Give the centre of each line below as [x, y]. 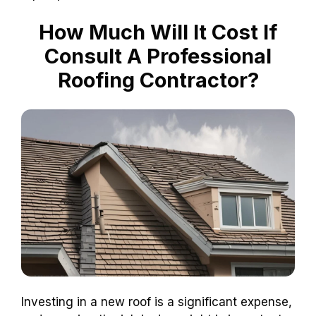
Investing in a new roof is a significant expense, [157, 302]
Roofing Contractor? [158, 80]
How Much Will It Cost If [158, 32]
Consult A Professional [158, 56]
